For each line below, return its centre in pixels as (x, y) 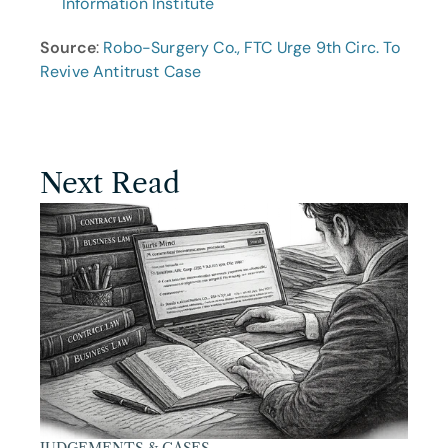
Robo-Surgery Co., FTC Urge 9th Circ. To (252, 47)
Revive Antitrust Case (121, 71)
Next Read (110, 183)
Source (68, 47)
